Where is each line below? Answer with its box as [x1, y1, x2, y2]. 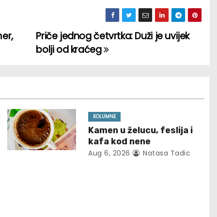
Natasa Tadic [140, 148, 191, 158]
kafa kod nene [88, 136, 151, 147]
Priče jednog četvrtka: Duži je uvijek [36, 29, 190, 43]
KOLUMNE [93, 112, 116, 120]
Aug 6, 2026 [88, 148, 130, 158]
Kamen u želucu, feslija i [88, 124, 193, 136]
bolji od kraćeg [36, 43, 104, 56]
